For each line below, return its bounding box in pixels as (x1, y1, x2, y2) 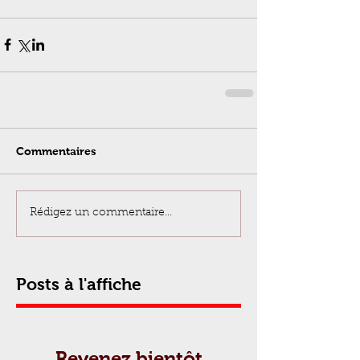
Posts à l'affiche (16, 274, 141, 293)
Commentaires (16, 144, 96, 157)
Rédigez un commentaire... (30, 207, 172, 219)
